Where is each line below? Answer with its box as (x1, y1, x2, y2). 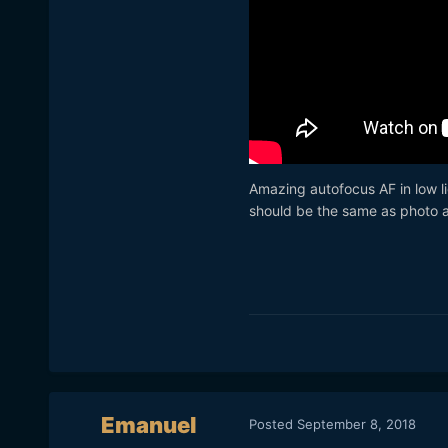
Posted (248, 415, 297, 432)
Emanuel (100, 412, 197, 439)
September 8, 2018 (296, 415, 416, 432)
